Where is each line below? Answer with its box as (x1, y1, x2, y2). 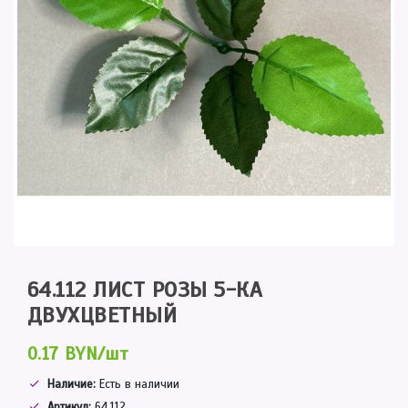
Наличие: (46, 377, 96, 392)
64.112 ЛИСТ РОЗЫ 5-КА (27, 276, 263, 303)
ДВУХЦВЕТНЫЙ (27, 301, 178, 329)
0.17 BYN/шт (27, 342, 129, 365)
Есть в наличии (95, 377, 179, 392)
